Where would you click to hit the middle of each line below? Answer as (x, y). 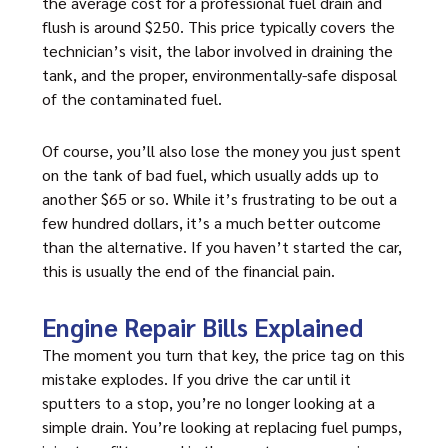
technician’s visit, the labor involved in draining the (217, 50)
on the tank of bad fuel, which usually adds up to (210, 174)
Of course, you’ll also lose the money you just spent (221, 150)
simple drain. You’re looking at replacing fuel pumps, (222, 426)
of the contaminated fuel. (132, 98)
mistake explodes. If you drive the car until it (196, 378)
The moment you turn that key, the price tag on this (223, 354)
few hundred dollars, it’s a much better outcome (211, 222)
